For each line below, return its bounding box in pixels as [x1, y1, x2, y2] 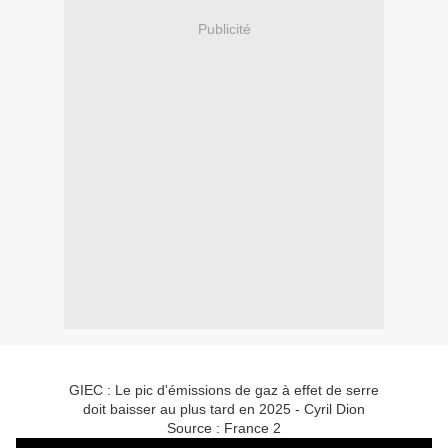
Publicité [197, 20, 251, 37]
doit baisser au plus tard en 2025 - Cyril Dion [83, 401, 365, 418]
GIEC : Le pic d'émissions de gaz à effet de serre [69, 382, 379, 399]
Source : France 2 [167, 420, 281, 437]
